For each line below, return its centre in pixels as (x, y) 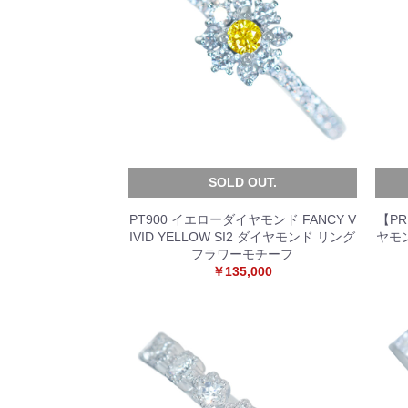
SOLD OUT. (242, 182)
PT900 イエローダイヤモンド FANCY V (242, 219)
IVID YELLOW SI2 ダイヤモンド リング (243, 237)
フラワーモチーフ (243, 254)
